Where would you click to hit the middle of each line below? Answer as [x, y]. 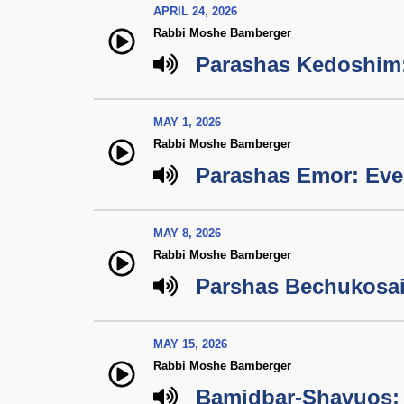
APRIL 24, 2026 [195, 11]
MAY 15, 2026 [190, 344]
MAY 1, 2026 [187, 122]
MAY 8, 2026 [187, 233]
